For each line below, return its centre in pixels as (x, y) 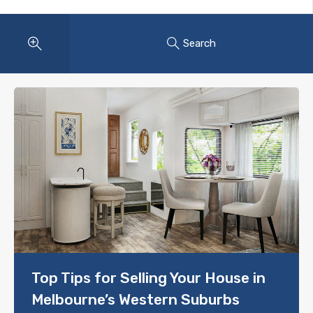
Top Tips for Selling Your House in (148, 277)
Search (199, 44)
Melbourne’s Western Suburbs (136, 299)
